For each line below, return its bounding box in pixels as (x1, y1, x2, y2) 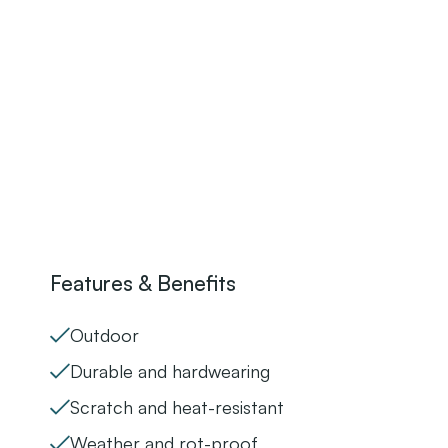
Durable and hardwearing (70, 360, 270, 383)
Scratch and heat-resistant (70, 396, 284, 419)
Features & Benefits (50, 270, 236, 297)
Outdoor (70, 324, 139, 347)
